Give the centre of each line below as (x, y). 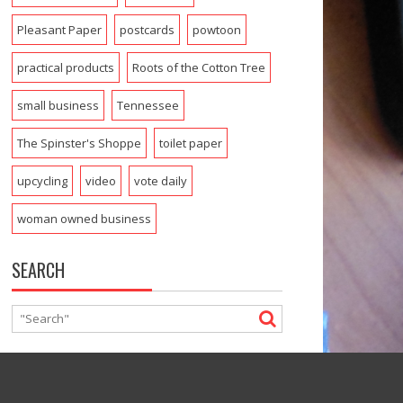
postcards (147, 29)
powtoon (216, 29)
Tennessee (148, 105)
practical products (65, 67)
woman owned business (84, 218)
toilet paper (190, 143)
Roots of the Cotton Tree (198, 67)
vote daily (160, 180)
